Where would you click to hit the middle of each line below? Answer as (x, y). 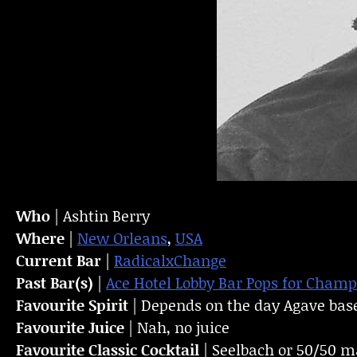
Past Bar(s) (55, 283)
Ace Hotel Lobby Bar (176, 283)
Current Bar (59, 261)
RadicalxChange (170, 261)
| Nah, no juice (177, 328)
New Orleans (122, 238)
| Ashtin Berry (100, 216)
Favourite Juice (70, 328)
